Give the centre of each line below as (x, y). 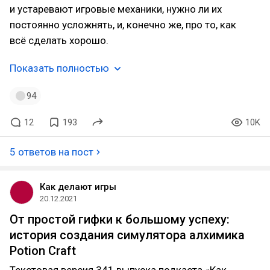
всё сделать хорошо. (59, 40)
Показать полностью (59, 68)
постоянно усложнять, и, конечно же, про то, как (123, 25)
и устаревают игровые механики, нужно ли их (116, 9)
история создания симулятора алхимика (127, 235)
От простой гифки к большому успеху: (120, 219)
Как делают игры (78, 187)
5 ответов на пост (52, 152)
